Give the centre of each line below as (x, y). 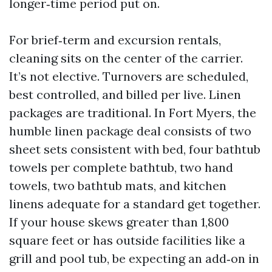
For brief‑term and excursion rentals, (115, 40)
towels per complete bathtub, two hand (121, 167)
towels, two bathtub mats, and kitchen (118, 185)
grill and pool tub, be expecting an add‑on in (134, 258)
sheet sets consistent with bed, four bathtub (135, 149)
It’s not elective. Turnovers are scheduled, (129, 76)
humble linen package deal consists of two (130, 131)
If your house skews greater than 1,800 (119, 222)
